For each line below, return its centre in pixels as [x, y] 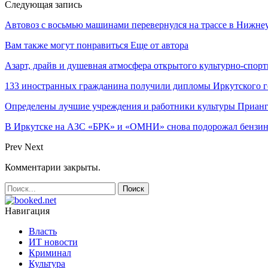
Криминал [50, 252]
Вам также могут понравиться [66, 45]
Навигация [27, 211]
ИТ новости [53, 242]
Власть [43, 231]
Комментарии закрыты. [53, 167]
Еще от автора [159, 45]
